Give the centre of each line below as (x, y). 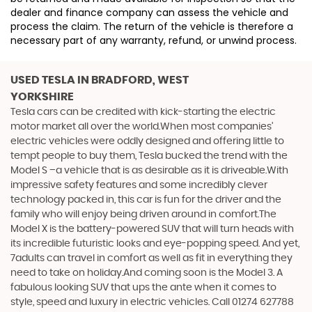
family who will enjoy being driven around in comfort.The (143, 214)
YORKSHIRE (42, 96)
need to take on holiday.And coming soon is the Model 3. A (147, 273)
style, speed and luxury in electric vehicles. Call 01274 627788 (152, 302)
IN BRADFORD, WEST (132, 80)
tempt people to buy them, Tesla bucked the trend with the (149, 156)
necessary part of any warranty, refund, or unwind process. (154, 40)
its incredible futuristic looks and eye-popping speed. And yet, (155, 243)
